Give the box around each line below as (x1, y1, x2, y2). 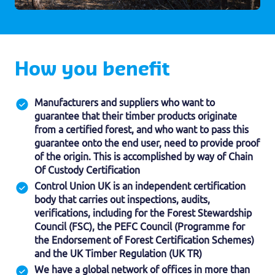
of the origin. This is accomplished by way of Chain (34, 150, 253, 162)
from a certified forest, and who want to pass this (34, 123, 249, 135)
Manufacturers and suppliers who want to (34, 96, 215, 108)
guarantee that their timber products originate (34, 110, 237, 122)
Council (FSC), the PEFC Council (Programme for (34, 220, 245, 232)
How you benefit (15, 60, 169, 79)
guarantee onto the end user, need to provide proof (34, 137, 260, 149)
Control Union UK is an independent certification (34, 180, 246, 192)
